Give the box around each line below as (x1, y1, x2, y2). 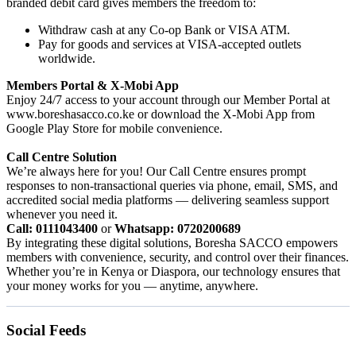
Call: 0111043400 (6, 221, 98, 235)
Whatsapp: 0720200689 (114, 221, 241, 235)
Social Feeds (6, 321, 86, 339)
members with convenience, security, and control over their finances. (6, 250, 349, 264)
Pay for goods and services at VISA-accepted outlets (38, 37, 301, 51)
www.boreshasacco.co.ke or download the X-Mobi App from (6, 106, 315, 121)
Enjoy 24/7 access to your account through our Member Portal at (6, 92, 330, 106)
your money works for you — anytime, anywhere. (6, 278, 258, 292)
